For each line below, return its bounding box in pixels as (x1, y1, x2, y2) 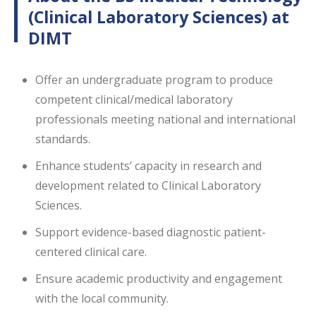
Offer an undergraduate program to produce (35, 72, 273, 87)
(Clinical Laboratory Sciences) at (28, 6, 289, 28)
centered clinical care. (35, 244, 147, 260)
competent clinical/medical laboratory (35, 92, 233, 107)
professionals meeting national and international (35, 111, 296, 127)
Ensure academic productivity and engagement (35, 271, 282, 286)
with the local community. (35, 291, 169, 306)
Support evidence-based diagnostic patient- (35, 224, 266, 240)
